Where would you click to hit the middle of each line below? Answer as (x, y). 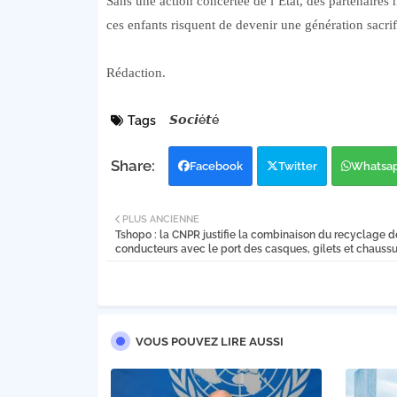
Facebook (216, 167)
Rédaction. (136, 73)
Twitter (297, 167)
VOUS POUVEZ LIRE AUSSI (209, 342)
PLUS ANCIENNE (160, 220)
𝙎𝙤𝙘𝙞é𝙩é (194, 120)
